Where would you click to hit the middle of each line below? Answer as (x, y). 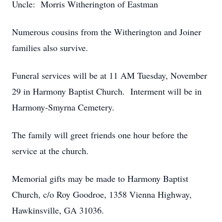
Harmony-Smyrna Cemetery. (63, 107)
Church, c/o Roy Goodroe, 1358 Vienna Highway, (102, 194)
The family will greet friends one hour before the (100, 135)
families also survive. (50, 48)
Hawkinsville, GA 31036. (58, 210)
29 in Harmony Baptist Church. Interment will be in (107, 91)
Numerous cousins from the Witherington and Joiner (107, 32)
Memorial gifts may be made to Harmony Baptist (100, 178)
